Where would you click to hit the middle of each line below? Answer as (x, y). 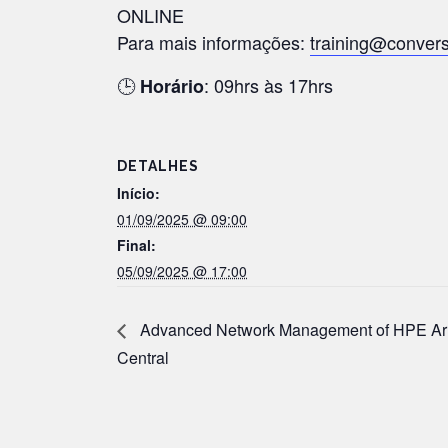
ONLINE (150, 15)
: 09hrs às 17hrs (268, 85)
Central (143, 357)
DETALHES (158, 166)
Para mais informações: (213, 42)
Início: (138, 193)
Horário (172, 86)
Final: (136, 245)
